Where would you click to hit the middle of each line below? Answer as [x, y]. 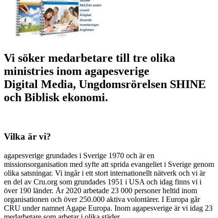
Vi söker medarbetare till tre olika [90, 58]
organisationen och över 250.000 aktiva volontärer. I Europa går [102, 200]
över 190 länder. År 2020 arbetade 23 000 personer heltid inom [100, 191]
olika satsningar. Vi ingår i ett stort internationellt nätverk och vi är [105, 173]
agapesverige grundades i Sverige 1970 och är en [79, 156]
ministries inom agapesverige [77, 71]
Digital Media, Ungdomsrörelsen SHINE [105, 84]
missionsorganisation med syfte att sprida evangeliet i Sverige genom [109, 164]
